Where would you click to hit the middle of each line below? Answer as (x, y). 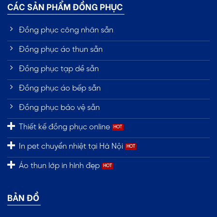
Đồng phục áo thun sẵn (61, 50)
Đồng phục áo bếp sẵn (60, 89)
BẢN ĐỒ (23, 197)
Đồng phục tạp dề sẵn (59, 69)
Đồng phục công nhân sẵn (66, 31)
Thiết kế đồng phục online (64, 127)
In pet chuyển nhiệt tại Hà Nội (71, 147)
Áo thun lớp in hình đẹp (59, 166)
